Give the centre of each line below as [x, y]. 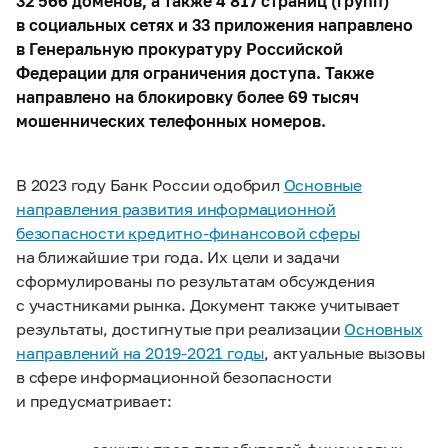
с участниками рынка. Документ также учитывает [208, 304]
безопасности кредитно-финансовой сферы [188, 232]
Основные [323, 184]
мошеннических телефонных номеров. [171, 120]
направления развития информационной [176, 208]
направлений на [81, 352]
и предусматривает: [94, 400]
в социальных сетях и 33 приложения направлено [214, 24]
